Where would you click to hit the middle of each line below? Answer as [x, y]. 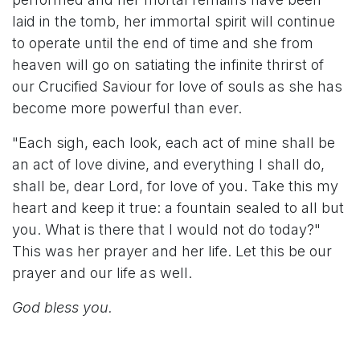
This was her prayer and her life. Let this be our [172, 251]
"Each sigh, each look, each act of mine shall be [174, 143]
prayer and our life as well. [102, 273]
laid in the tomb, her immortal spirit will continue [174, 21]
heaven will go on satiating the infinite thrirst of [168, 65]
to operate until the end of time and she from [163, 43]
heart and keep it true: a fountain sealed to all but [178, 208]
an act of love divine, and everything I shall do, [168, 164]
